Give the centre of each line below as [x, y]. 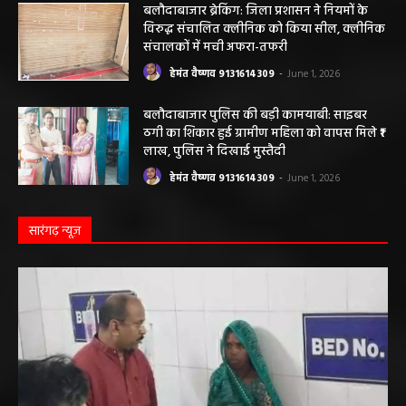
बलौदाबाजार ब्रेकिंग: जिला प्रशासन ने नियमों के [256, 14]
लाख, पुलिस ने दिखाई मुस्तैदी [215, 154]
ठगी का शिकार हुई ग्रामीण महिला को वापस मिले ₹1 [264, 136]
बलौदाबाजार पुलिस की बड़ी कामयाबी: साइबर [256, 118]
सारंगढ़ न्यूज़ [55, 234]
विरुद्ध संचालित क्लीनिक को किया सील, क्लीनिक [265, 32]
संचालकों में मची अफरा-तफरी [216, 50]
